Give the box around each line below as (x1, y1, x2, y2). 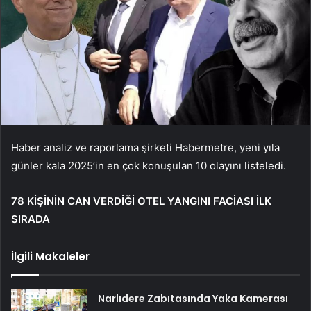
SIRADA (11, 212, 50, 226)
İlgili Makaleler (11, 249, 90, 264)
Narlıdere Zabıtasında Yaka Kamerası (98, 292, 289, 306)
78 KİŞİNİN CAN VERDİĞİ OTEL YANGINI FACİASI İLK (11, 194, 271, 208)
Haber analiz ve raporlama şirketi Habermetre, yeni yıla (11, 141, 280, 155)
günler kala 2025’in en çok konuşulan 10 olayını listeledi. (11, 159, 286, 173)
